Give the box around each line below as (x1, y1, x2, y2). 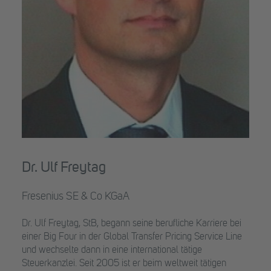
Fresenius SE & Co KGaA (22, 191, 129, 202)
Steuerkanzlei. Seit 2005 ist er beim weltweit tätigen (22, 259, 226, 269)
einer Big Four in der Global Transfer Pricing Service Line (22, 232, 242, 242)
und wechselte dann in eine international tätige (22, 246, 202, 255)
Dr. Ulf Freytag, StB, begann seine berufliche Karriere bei (22, 219, 241, 229)
